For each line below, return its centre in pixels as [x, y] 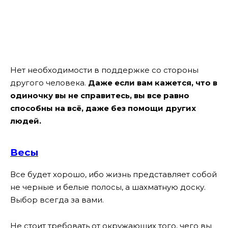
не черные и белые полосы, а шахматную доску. [108, 187]
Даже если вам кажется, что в [153, 83]
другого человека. [49, 83]
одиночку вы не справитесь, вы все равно [100, 96]
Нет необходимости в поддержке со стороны [104, 70]
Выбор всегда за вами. [57, 200]
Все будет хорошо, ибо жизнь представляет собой [113, 175]
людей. [26, 121]
